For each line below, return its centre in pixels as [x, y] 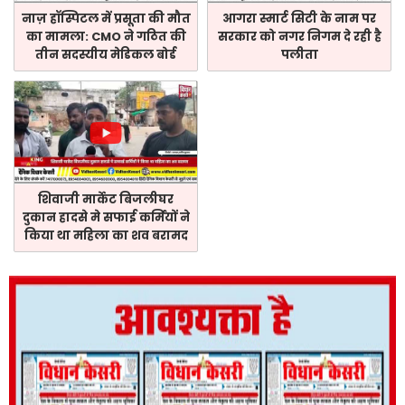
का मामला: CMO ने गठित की [106, 37]
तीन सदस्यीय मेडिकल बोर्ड [106, 55]
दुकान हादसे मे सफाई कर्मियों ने [106, 217]
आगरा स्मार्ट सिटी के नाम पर [299, 19]
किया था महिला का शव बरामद [106, 235]
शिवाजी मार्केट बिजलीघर [106, 199]
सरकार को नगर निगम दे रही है [299, 37]
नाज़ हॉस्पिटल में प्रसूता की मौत [106, 19]
